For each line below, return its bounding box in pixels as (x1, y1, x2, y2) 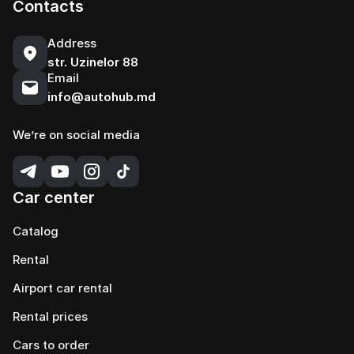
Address (47, 36, 96, 51)
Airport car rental (13, 281, 112, 296)
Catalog (13, 224, 58, 239)
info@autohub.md (47, 89, 156, 104)
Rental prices (13, 309, 88, 324)
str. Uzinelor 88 (47, 55, 138, 70)
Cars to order (13, 337, 89, 352)
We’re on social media (13, 127, 140, 142)
